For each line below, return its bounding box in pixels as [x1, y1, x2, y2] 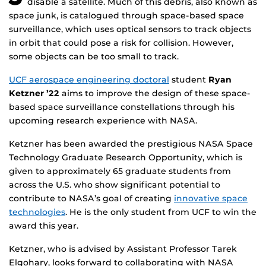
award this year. [9, 220, 78, 232]
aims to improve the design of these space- [59, 88, 251, 99]
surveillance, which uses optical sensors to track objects [9, 24, 251, 35]
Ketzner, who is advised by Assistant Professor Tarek [9, 243, 237, 255]
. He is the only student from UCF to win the [65, 207, 256, 218]
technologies [9, 207, 65, 218]
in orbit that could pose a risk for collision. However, [9, 37, 233, 49]
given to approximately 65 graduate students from [9, 166, 231, 177]
